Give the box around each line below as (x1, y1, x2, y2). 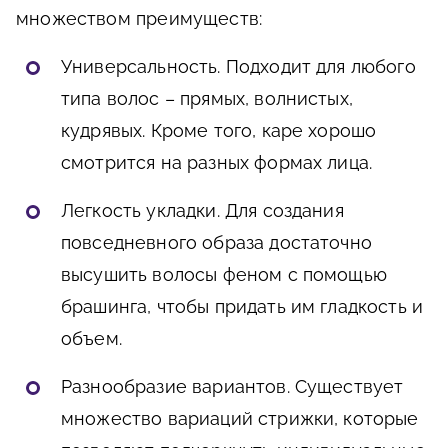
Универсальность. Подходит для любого (61, 55, 416, 77)
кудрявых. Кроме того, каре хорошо (61, 119, 377, 141)
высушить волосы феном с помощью (61, 263, 387, 285)
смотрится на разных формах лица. (61, 151, 373, 173)
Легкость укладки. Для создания (61, 199, 344, 221)
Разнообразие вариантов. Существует (61, 375, 404, 397)
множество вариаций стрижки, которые (61, 407, 419, 429)
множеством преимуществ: (16, 7, 263, 29)
